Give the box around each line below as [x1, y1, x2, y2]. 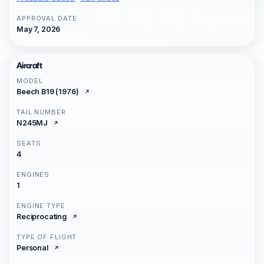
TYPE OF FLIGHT [16, 233, 77, 241]
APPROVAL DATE [16, 14, 77, 22]
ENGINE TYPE [16, 202, 65, 210]
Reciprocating [16, 212, 67, 221]
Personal [16, 243, 48, 252]
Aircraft [16, 61, 42, 70]
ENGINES [16, 170, 50, 179]
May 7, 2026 [16, 25, 61, 34]
